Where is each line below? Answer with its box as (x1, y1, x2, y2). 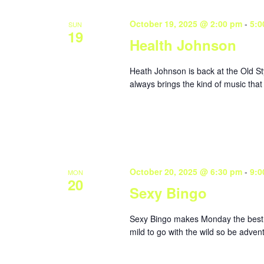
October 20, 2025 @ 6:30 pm (129, 165, 242, 177)
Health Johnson (129, 35, 236, 55)
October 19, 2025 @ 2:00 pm (129, 18, 242, 30)
